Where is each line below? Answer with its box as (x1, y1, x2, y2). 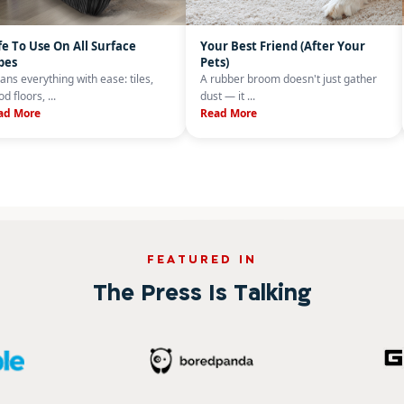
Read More (200, 106, 258, 121)
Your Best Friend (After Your (200, 38, 366, 54)
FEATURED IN (147, 250, 257, 267)
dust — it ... (200, 88, 256, 104)
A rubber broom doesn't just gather (200, 71, 378, 87)
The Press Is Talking (92, 275, 312, 308)
